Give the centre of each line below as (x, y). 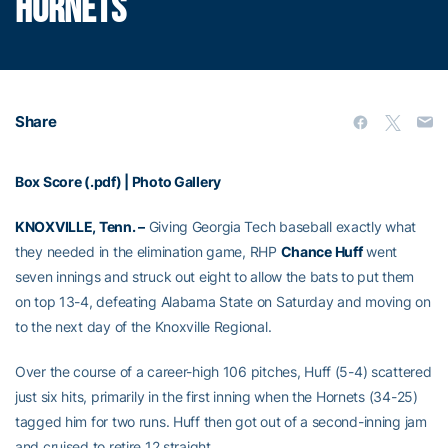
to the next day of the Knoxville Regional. (143, 326)
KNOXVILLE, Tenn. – (80, 226)
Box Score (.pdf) (68, 181)
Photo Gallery (176, 181)
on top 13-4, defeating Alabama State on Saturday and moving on (223, 301)
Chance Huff (321, 251)
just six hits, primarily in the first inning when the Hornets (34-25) (216, 396)
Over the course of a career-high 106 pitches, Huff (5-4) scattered (223, 371)
